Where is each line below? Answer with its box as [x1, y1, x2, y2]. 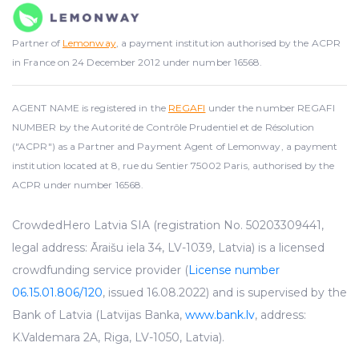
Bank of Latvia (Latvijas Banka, [12, 308, 185, 323]
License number [188, 263, 280, 278]
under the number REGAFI [205, 102, 335, 115]
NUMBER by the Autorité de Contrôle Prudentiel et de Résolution [12, 121, 315, 134]
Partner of [12, 37, 63, 50]
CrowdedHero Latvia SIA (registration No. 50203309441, [12, 218, 324, 233]
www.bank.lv [185, 308, 255, 323]
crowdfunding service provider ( [12, 263, 188, 278]
